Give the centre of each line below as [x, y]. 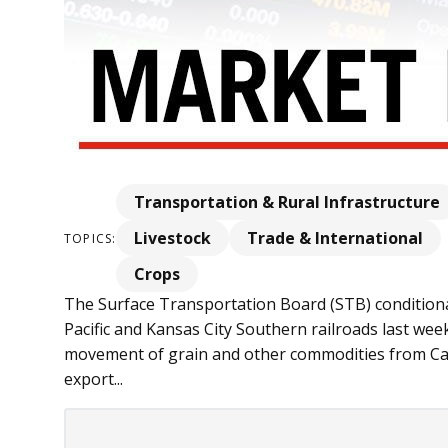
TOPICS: [90, 238]
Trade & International [335, 238]
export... [93, 379]
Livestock [173, 238]
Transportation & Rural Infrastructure [287, 202]
